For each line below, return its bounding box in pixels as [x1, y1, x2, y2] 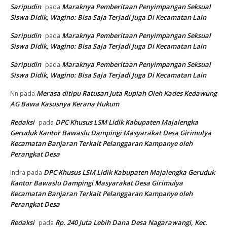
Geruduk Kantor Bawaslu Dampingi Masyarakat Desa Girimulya [10, 128, 211, 138]
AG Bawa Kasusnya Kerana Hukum [10, 99, 119, 109]
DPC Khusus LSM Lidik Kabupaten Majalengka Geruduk [44, 168, 215, 177]
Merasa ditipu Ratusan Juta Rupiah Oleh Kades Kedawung [36, 89, 217, 98]
